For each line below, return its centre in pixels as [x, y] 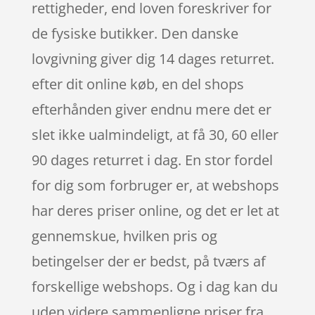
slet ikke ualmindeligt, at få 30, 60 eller [155, 134]
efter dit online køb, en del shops [137, 84]
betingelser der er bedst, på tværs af [148, 261]
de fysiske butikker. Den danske [135, 33]
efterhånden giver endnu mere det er [151, 109]
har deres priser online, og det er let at [155, 210]
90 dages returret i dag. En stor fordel [152, 160]
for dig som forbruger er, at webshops [155, 185]
